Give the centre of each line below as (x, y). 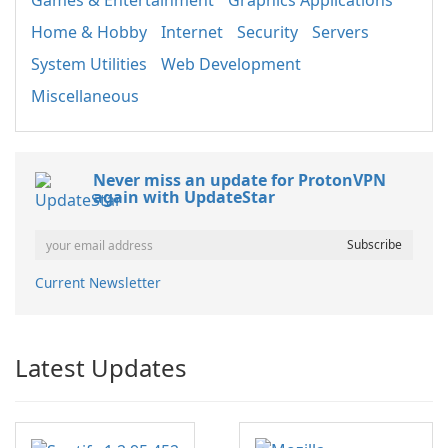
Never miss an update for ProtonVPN (239, 180)
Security (267, 32)
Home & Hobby (89, 32)
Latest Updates (101, 368)
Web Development (231, 64)
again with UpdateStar (184, 197)
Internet (192, 32)
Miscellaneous (85, 96)
